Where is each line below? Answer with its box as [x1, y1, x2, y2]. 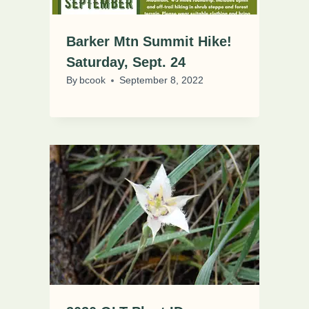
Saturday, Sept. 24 [66, 54, 186, 70]
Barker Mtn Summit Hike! [66, 34, 232, 50]
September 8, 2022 [119, 74, 204, 86]
